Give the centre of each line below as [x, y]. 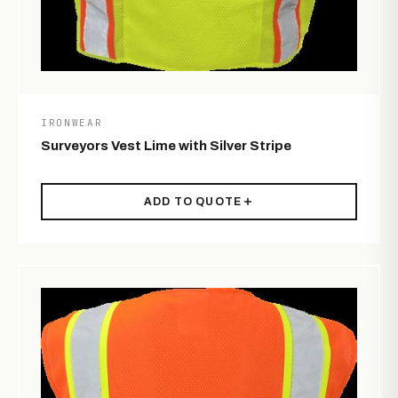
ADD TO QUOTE [193, 202]
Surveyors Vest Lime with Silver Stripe [166, 146]
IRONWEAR [72, 123]
